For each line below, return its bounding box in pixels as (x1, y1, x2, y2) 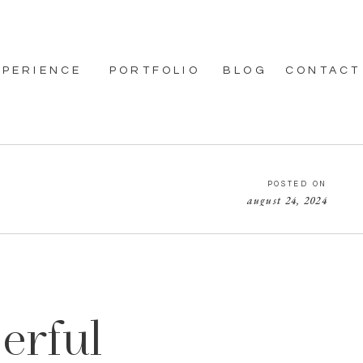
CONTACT (285, 65, 361, 76)
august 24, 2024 (246, 194, 327, 207)
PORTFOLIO (109, 65, 200, 76)
